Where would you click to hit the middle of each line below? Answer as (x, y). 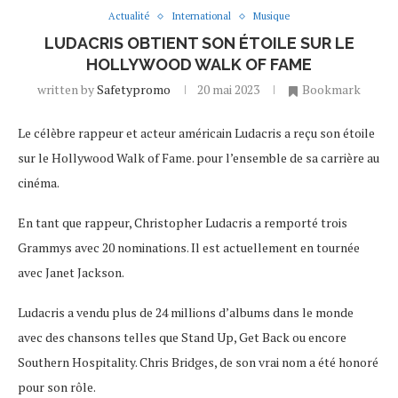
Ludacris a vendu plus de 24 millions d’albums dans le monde (186, 313)
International (201, 16)
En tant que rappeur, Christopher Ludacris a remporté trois (183, 223)
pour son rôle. (57, 387)
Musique (271, 16)
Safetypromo (134, 90)
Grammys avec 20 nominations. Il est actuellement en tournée (189, 248)
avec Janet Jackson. (71, 273)
